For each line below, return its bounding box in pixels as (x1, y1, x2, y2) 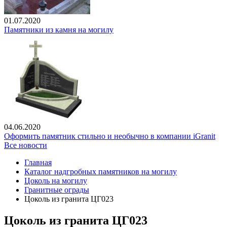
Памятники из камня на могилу (4, 25, 113, 34)
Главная (24, 158, 52, 167)
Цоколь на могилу (24, 176, 87, 185)
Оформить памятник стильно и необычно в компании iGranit (4, 132, 215, 141)
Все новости (4, 141, 47, 150)
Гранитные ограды (24, 185, 89, 195)
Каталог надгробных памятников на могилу (24, 167, 177, 176)
